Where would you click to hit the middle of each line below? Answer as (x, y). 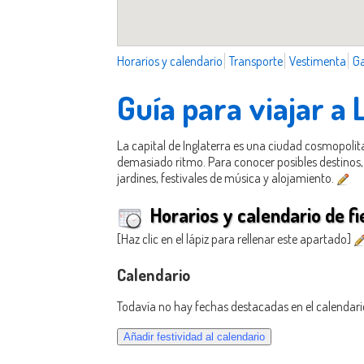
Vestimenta (318, 61)
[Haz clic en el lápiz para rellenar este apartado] (235, 239)
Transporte (256, 61)
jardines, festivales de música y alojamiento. (227, 178)
